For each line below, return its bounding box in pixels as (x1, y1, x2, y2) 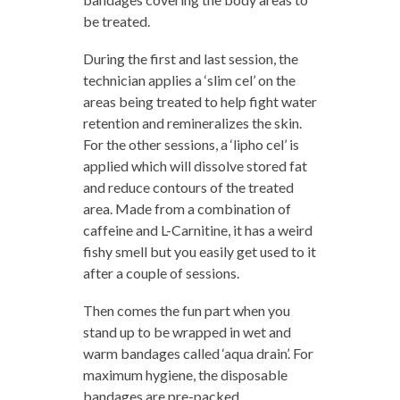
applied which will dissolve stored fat (82, 156, 307, 174)
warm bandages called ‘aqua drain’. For (82, 344, 313, 362)
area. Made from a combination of (82, 199, 291, 217)
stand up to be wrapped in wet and (82, 322, 291, 340)
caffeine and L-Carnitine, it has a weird (82, 221, 312, 238)
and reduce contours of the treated (82, 178, 294, 196)
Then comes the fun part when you (82, 301, 290, 319)
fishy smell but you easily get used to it (82, 242, 316, 260)
